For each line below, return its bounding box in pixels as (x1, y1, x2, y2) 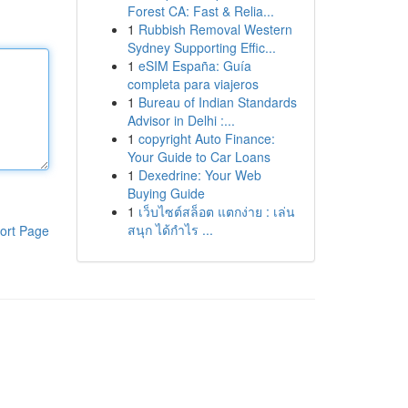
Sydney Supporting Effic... (127, 38, 276, 56)
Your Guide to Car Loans (127, 148, 270, 166)
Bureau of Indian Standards (138, 93, 297, 111)
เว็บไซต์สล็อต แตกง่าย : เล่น (138, 202, 295, 220)
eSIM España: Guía (138, 56, 251, 75)
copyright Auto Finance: (138, 129, 275, 148)
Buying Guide (127, 184, 205, 202)
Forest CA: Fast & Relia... (127, 2, 274, 20)
